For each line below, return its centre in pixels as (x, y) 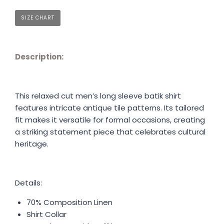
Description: (39, 56)
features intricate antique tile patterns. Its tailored (109, 107)
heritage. (32, 143)
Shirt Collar (46, 214)
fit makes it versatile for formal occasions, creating (110, 119)
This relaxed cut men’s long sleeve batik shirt (98, 95)
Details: (28, 182)
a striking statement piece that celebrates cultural (110, 131)
